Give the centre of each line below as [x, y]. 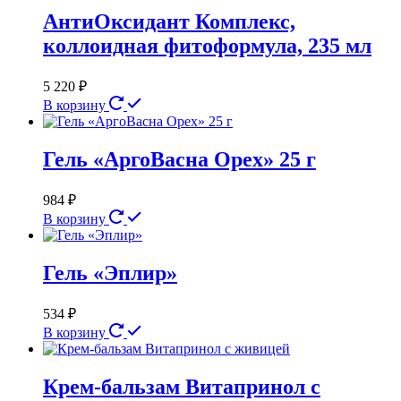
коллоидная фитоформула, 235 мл [207, 46]
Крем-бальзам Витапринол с [182, 386]
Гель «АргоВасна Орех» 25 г [179, 160]
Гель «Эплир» [110, 273]
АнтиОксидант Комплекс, [169, 22]
